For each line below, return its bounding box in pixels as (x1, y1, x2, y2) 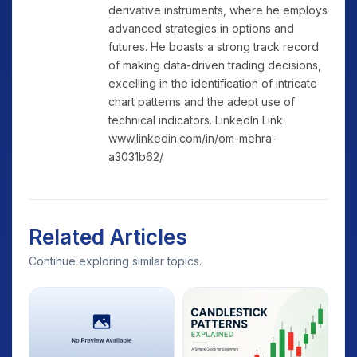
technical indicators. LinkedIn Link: (108, 113, 285, 127)
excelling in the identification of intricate (108, 76, 317, 90)
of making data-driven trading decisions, (108, 58, 321, 72)
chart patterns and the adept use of (108, 95, 295, 108)
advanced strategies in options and (108, 22, 294, 35)
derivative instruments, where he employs (108, 3, 328, 17)
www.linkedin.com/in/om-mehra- (108, 131, 277, 145)
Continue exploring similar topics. (29, 254, 202, 268)
